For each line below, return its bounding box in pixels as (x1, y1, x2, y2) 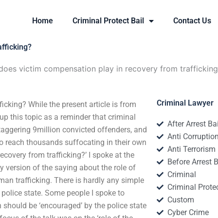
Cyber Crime (167, 208, 209, 217)
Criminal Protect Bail (73, 16, 145, 25)
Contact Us (173, 16, 212, 25)
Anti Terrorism (167, 145, 216, 154)
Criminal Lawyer (156, 98, 214, 108)
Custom (167, 195, 195, 204)
